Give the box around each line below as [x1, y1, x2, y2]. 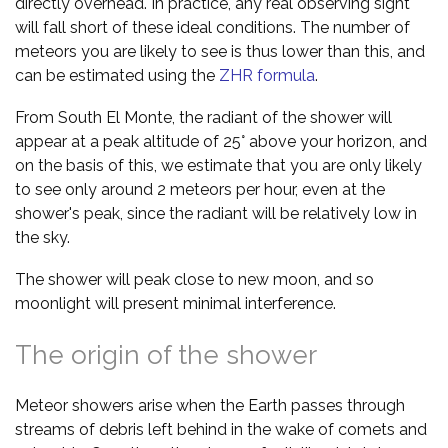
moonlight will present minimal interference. [15, 293, 336, 313]
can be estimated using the [15, 65, 219, 85]
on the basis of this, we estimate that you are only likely [15, 155, 422, 175]
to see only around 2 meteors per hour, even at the [15, 179, 385, 199]
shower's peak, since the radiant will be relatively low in [15, 203, 417, 223]
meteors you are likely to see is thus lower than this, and [15, 41, 425, 61]
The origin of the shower [15, 339, 317, 370]
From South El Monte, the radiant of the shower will [15, 107, 392, 127]
